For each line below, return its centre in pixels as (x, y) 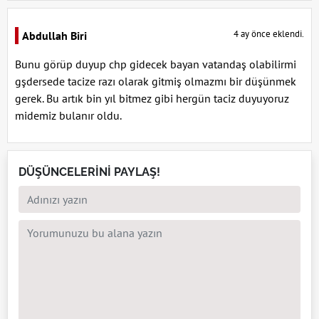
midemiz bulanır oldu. (68, 116)
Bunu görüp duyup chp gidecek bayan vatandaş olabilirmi (156, 64)
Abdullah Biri (54, 36)
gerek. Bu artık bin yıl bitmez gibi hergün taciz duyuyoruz (152, 99)
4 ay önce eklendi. (269, 34)
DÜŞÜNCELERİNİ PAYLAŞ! (89, 172)
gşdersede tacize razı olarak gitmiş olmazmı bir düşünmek (156, 82)
